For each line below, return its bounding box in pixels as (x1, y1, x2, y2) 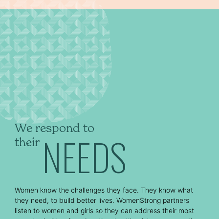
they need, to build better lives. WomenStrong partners (15, 196, 189, 204)
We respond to (15, 120, 94, 135)
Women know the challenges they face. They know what (15, 185, 193, 194)
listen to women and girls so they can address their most (15, 206, 194, 215)
